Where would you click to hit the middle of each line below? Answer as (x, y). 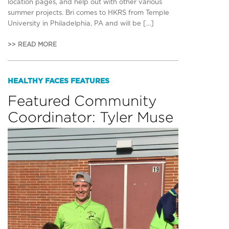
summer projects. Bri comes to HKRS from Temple (88, 13)
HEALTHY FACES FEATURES (59, 81)
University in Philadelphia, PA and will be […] (81, 24)
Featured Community (82, 100)
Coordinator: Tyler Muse (90, 117)
